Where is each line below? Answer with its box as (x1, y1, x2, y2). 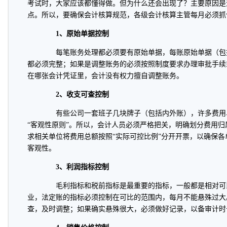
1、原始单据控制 (55, 30, 109, 37)
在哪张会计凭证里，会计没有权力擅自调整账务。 (27, 72, 183, 80)
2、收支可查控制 (55, 91, 109, 98)
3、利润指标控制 (55, 163, 109, 171)
